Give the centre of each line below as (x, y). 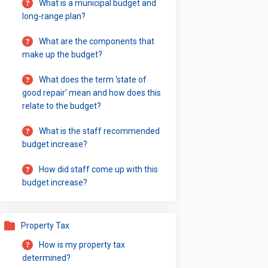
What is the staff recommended (100, 131)
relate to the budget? (62, 106)
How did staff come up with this (99, 169)
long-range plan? (54, 16)
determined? (47, 258)
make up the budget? (63, 54)
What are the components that (97, 41)
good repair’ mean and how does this (92, 92)
